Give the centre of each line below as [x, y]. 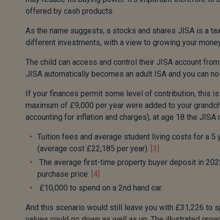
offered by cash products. [70, 11]
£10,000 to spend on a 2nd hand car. [100, 188]
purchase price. [64, 174]
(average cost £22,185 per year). [94, 149]
